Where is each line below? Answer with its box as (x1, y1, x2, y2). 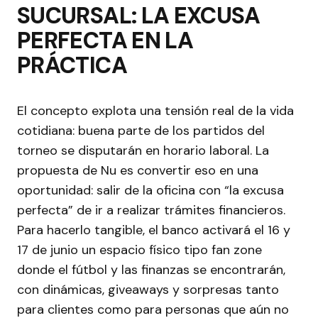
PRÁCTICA (17, 50, 127, 81)
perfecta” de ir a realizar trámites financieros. (17, 202, 285, 219)
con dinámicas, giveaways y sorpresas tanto (17, 281, 279, 299)
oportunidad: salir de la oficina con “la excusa (17, 182, 284, 199)
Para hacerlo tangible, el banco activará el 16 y (17, 221, 290, 239)
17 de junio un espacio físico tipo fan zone (17, 241, 262, 259)
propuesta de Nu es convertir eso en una (17, 162, 258, 180)
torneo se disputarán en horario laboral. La (17, 142, 269, 160)
